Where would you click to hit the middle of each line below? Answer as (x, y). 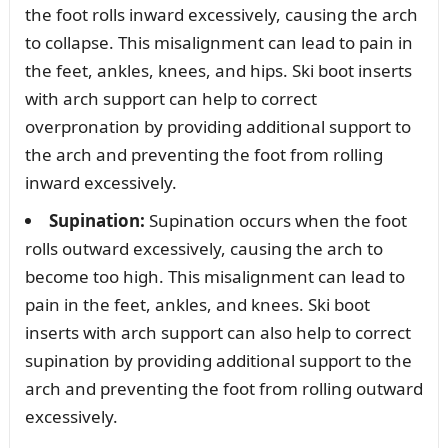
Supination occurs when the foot (275, 220)
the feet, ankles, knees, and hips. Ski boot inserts (218, 70)
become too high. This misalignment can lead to (214, 276)
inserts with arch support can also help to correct (217, 332)
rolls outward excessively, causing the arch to (203, 248)
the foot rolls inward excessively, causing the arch (221, 14)
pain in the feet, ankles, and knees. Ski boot (197, 304)
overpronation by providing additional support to (217, 126)
